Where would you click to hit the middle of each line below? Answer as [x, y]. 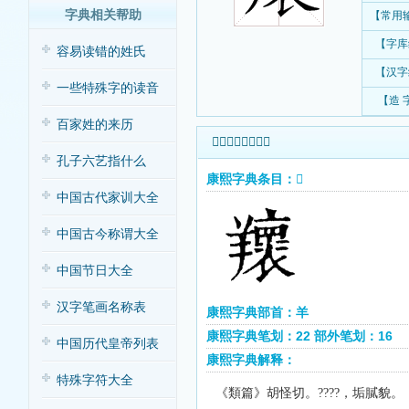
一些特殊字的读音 [107, 88]
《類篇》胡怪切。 [266, 393]
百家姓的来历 [94, 125]
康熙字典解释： [251, 360]
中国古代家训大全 [107, 198]
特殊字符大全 [94, 380]
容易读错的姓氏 [101, 52]
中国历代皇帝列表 [107, 344]
